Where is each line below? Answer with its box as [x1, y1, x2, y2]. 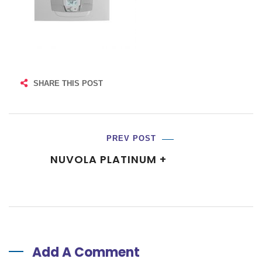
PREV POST [106, 134, 156, 143]
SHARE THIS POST [33, 79, 103, 88]
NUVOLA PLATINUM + [50, 152, 167, 167]
